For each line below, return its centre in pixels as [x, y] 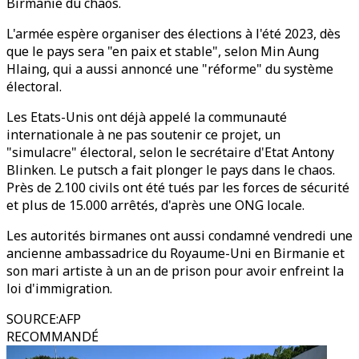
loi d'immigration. [59, 288]
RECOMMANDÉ [52, 337]
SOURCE [31, 319]
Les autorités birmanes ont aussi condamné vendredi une [179, 236]
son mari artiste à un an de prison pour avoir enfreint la [175, 271]
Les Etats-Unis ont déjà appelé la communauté [147, 117]
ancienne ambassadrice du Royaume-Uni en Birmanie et [175, 253]
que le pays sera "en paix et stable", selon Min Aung [163, 51]
